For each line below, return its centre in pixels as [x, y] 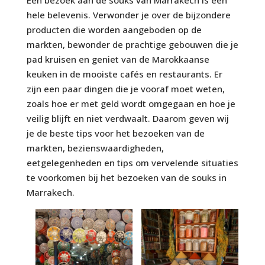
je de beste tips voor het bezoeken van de [115, 133]
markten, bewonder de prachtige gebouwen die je [132, 44]
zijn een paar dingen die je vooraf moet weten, [125, 88]
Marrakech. [50, 192]
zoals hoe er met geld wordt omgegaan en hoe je [131, 103]
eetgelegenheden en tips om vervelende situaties [132, 162]
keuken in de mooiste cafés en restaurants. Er [124, 74]
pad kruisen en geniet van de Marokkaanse [118, 59]
